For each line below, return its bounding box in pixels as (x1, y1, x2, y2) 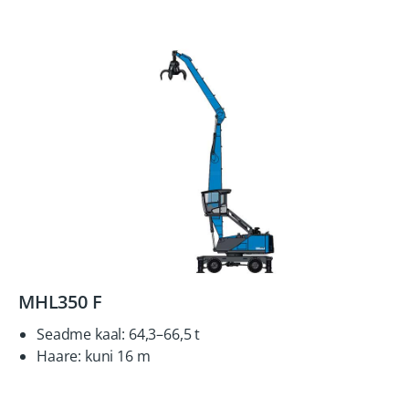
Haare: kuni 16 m (37, 346, 151, 366)
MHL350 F (18, 289, 102, 314)
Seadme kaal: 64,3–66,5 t (37, 324, 201, 344)
